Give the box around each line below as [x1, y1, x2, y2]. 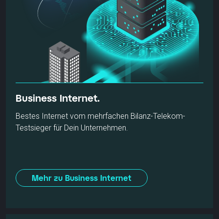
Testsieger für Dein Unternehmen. [16, 123, 128, 133]
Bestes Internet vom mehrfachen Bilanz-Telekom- [16, 111, 185, 121]
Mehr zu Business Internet [32, 173, 131, 183]
